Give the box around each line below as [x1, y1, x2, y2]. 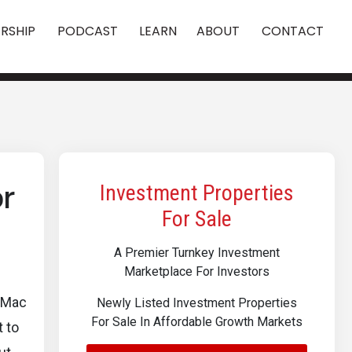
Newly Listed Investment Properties [97, 295, 297, 310]
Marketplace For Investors [124, 264, 269, 279]
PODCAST [57, 22, 118, 40]
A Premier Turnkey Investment [114, 245, 280, 260]
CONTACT [261, 22, 324, 40]
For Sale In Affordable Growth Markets [91, 314, 302, 329]
